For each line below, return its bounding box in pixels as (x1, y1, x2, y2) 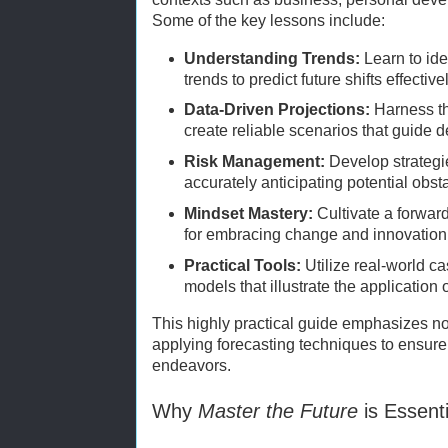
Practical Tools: (184, 256, 302, 274)
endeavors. (152, 356, 231, 374)
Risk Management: (184, 153, 326, 171)
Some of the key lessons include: (152, 12, 385, 30)
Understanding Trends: (184, 49, 361, 67)
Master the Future (198, 399, 358, 422)
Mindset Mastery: (184, 204, 314, 222)
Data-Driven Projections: (184, 101, 371, 119)
